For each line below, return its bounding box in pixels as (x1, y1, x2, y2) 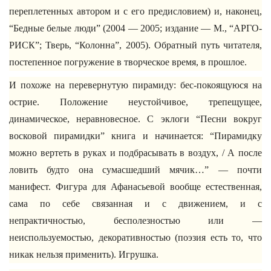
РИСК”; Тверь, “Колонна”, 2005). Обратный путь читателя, (9, 40, 262, 50)
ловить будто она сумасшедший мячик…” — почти (9, 165, 262, 175)
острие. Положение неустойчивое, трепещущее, (9, 97, 262, 107)
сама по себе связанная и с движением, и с (9, 198, 262, 209)
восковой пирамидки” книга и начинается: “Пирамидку (9, 131, 262, 141)
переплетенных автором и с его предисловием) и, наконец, (9, 6, 262, 16)
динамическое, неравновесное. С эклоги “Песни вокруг (9, 114, 262, 124)
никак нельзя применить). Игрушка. (9, 249, 158, 260)
